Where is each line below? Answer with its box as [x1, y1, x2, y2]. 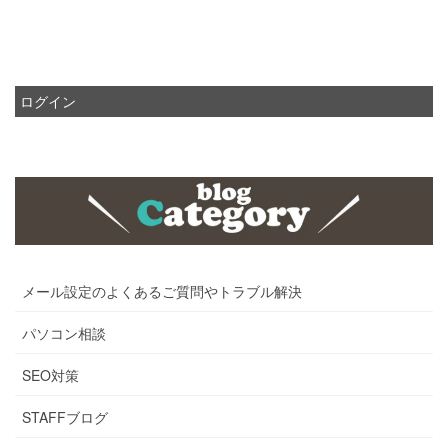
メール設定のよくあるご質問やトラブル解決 [22, 280, 302, 301]
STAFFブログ [22, 406, 108, 427]
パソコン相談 [22, 322, 106, 343]
